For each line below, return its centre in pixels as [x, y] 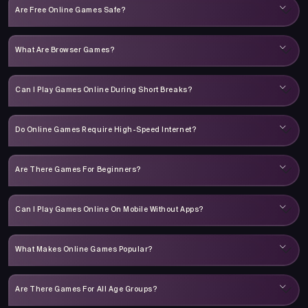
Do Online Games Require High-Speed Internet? [106, 130]
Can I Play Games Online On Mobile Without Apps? [109, 210]
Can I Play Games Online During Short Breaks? [104, 90]
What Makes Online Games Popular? [84, 250]
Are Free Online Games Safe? [70, 11]
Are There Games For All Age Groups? [86, 290]
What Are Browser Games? [65, 51]
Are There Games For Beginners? [78, 170]
